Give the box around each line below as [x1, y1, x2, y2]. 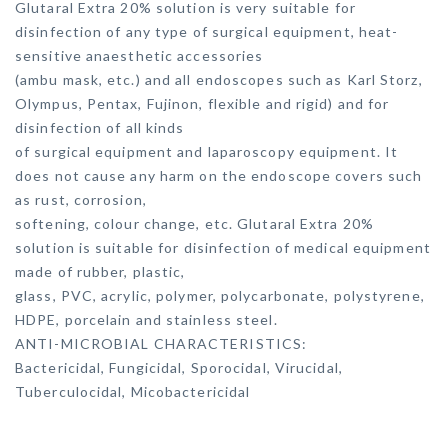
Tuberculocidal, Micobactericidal [15, 383, 251, 400]
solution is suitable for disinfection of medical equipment [15, 239, 431, 256]
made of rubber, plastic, [15, 263, 186, 280]
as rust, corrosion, [15, 191, 147, 208]
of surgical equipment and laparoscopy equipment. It [15, 143, 399, 160]
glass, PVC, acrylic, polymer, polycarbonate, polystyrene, [15, 287, 425, 304]
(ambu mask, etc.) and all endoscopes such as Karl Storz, [15, 71, 423, 88]
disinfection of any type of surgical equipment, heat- [15, 23, 399, 40]
